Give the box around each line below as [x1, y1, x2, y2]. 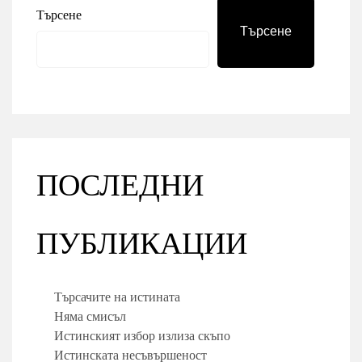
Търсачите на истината [54, 284, 180, 309]
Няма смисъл [54, 304, 126, 328]
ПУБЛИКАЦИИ [36, 226, 247, 263]
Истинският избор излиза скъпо [54, 323, 230, 347]
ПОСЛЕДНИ [36, 168, 204, 204]
